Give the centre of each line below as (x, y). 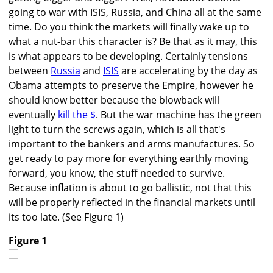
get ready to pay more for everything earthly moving (129, 159)
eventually (33, 115)
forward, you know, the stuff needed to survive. (117, 173)
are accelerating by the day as (188, 71)
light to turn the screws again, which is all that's (117, 129)
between (30, 71)
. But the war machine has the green (179, 115)
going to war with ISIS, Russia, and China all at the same (135, 12)
